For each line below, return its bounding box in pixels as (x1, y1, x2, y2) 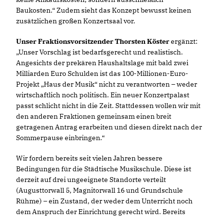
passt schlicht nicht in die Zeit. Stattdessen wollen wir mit (16, 101, 200, 110)
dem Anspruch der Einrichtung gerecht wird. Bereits (16, 207, 185, 217)
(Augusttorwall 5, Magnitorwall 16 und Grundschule (16, 186, 183, 195)
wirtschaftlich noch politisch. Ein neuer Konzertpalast (16, 91, 189, 100)
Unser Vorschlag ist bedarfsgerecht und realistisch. (16, 48, 183, 57)
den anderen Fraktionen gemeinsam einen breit (16, 112, 171, 121)
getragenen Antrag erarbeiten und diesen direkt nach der (16, 123, 202, 132)
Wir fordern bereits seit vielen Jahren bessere (16, 154, 163, 163)
